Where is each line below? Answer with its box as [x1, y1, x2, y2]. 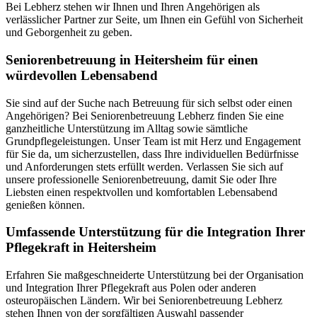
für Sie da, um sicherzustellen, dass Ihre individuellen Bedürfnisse [6, 147, 299, 160]
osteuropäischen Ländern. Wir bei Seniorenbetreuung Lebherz [6, 294, 282, 307]
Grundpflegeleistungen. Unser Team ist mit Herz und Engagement [6, 134, 301, 147]
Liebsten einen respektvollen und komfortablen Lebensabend [6, 185, 277, 198]
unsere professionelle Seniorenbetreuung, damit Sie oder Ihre [6, 173, 277, 185]
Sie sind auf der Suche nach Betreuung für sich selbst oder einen [6, 96, 292, 109]
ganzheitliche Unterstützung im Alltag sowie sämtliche [6, 122, 248, 134]
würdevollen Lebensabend [6, 67, 158, 83]
